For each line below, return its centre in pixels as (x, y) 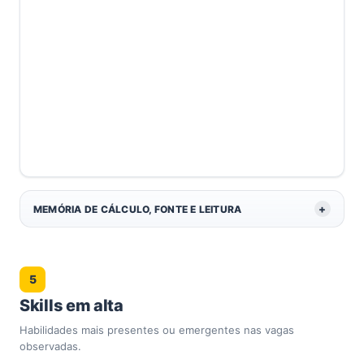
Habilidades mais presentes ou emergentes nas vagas (157, 330)
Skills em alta (71, 305)
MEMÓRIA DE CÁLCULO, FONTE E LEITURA (138, 209)
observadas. (50, 346)
